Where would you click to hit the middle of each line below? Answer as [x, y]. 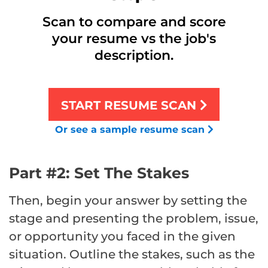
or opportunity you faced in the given [122, 236]
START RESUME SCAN [130, 105]
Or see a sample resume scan [131, 129]
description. [134, 55]
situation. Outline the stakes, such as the [132, 254]
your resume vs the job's [134, 38]
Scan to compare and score [134, 22]
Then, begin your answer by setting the [128, 200]
